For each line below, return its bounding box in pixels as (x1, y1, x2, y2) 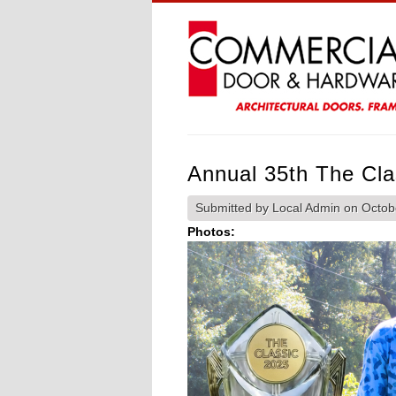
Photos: (187, 225, 239, 239)
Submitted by (195, 201, 272, 215)
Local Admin (272, 201, 340, 215)
